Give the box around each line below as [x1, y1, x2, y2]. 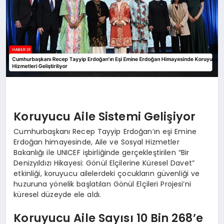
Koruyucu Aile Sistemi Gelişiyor [13, 108, 196, 125]
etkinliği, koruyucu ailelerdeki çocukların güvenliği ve [13, 168, 200, 178]
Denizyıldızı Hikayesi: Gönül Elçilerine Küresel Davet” [13, 157, 195, 168]
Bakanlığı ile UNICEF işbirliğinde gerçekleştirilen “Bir [13, 147, 189, 157]
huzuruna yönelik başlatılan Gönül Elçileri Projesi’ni [13, 178, 191, 189]
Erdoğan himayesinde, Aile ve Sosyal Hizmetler [13, 136, 179, 147]
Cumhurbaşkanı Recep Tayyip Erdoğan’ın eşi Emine [13, 126, 197, 136]
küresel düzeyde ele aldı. [13, 189, 101, 199]
